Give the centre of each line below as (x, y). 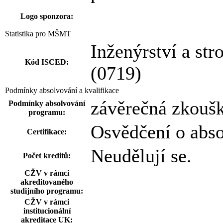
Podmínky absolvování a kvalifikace (62, 90)
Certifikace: (47, 132)
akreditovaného (47, 182)
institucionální (47, 211)
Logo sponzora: (47, 16)
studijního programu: (47, 191)
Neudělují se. (141, 156)
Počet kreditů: (47, 156)
